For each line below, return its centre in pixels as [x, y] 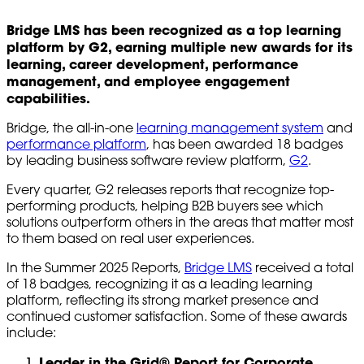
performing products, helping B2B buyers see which [165, 205]
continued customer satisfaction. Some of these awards [177, 316]
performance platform [76, 143]
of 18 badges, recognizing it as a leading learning [160, 283]
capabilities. [48, 97]
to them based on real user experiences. [130, 238]
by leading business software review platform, [148, 160]
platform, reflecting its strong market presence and [162, 299]
